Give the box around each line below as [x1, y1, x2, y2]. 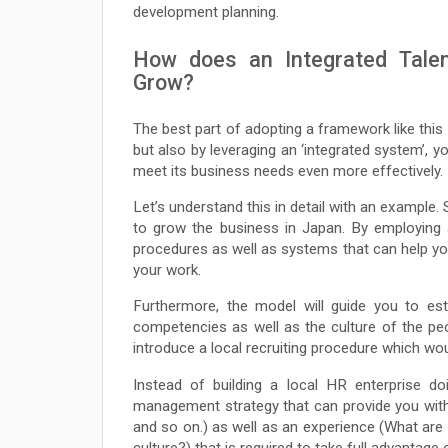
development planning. [133, 3, 279, 22]
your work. [133, 261, 201, 280]
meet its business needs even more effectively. [133, 162, 443, 181]
